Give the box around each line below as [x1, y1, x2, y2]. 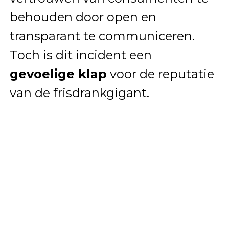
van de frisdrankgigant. [9, 85, 149, 100]
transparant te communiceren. [9, 28, 195, 43]
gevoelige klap [9, 66, 107, 81]
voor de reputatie [106, 66, 214, 81]
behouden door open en [9, 9, 156, 25]
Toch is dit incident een [9, 47, 152, 62]
